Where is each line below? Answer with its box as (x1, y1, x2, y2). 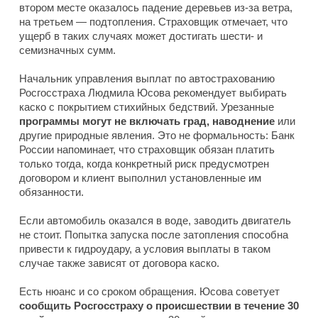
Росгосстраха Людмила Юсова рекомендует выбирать (19, 87, 287, 99)
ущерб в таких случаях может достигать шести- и (19, 30, 263, 43)
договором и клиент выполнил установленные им (19, 172, 261, 185)
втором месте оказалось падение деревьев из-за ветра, (19, 1, 292, 14)
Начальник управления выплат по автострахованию (19, 72, 275, 85)
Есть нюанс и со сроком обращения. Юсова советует (19, 285, 280, 298)
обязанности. (19, 186, 84, 199)
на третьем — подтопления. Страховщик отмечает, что (19, 16, 287, 28)
